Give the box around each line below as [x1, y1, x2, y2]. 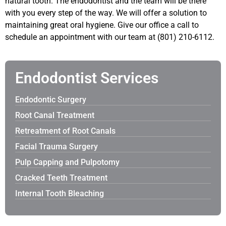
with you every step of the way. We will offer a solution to [5, 8, 207, 18]
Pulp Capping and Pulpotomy [15, 157, 120, 167]
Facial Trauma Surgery [15, 142, 98, 152]
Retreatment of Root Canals [15, 126, 116, 136]
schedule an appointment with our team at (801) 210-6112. [5, 32, 214, 42]
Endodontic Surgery [15, 95, 86, 105]
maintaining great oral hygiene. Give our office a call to [5, 20, 199, 30]
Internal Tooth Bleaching [15, 189, 104, 199]
